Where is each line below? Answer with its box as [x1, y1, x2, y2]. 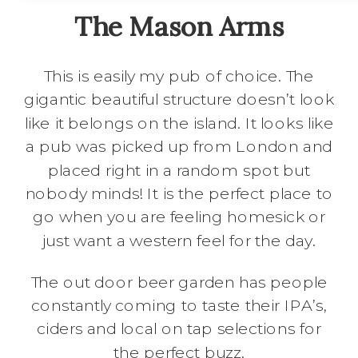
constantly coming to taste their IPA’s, [31, 296, 327, 316]
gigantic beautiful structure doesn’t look [24, 89, 334, 110]
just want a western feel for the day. [42, 230, 316, 252]
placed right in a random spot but [48, 160, 310, 181]
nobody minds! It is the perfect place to [25, 184, 333, 205]
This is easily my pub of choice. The [44, 66, 314, 87]
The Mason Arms [74, 9, 284, 45]
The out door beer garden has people [30, 272, 328, 292]
